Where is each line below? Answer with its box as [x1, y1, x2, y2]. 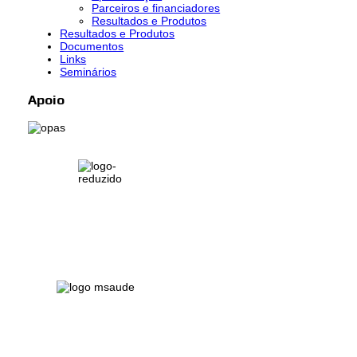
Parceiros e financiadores [92, 2, 221, 15]
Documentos [60, 40, 124, 53]
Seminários [60, 65, 117, 79]
